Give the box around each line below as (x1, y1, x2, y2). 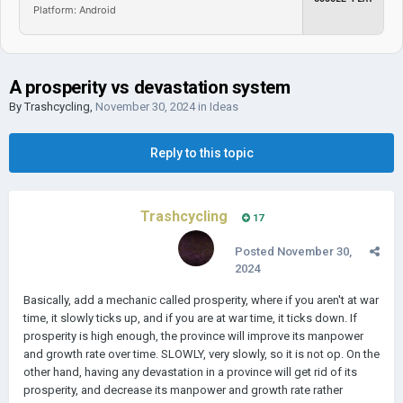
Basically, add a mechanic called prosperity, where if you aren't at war (23, 293, 379, 307)
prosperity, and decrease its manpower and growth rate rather (23, 383, 343, 397)
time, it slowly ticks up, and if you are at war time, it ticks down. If (23, 311, 357, 325)
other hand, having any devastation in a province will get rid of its (23, 365, 357, 379)
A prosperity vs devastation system (9, 76, 291, 98)
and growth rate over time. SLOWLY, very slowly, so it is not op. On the (23, 347, 380, 361)
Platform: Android (33, 3, 116, 16)
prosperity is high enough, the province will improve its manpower (23, 329, 363, 343)
